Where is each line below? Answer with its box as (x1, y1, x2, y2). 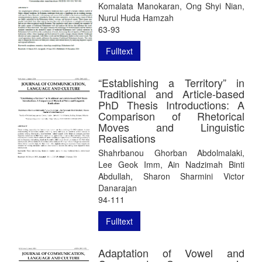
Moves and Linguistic (98, 119, 244, 135)
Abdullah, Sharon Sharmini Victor (98, 170, 244, 182)
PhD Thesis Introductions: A (98, 96, 244, 112)
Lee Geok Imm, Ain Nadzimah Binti (98, 158, 244, 170)
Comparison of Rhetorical (98, 108, 244, 123)
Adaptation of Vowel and (98, 244, 244, 260)
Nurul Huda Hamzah (98, 11, 174, 23)
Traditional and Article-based (98, 85, 244, 101)
